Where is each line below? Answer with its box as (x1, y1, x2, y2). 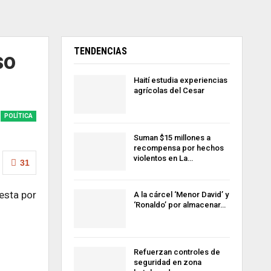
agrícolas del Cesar (133, 86, 204, 95)
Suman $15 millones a (133, 132, 211, 142)
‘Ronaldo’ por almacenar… (133, 200, 226, 210)
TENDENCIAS (73, 45, 127, 57)
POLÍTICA (4, 113, 33, 119)
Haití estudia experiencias (133, 76, 227, 85)
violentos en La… (133, 153, 193, 163)
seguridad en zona (133, 257, 201, 267)
